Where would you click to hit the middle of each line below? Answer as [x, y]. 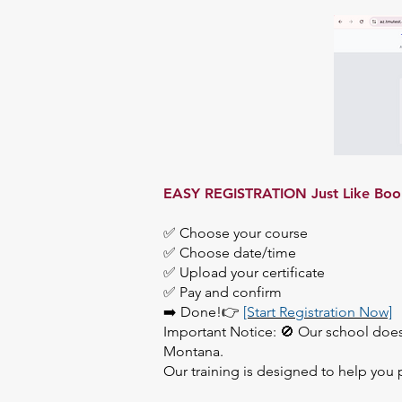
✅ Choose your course [236, 232]
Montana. [193, 351]
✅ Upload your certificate [244, 272]
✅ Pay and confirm [223, 292]
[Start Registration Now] [318, 311]
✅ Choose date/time [230, 252]
